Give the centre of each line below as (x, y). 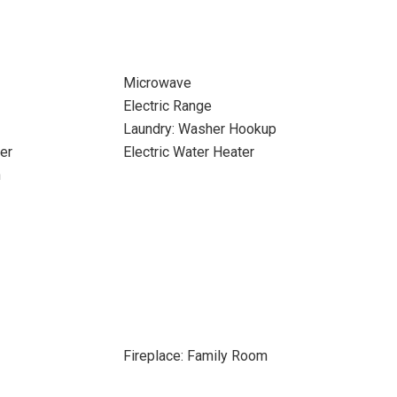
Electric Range (167, 106)
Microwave (157, 83)
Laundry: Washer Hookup (199, 129)
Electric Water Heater (188, 152)
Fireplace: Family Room (195, 356)
